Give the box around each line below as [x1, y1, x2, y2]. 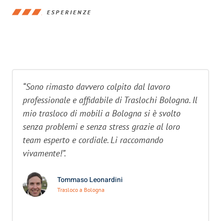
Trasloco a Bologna [57, 186, 105, 194]
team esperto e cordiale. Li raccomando [23, 134, 163, 146]
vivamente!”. [23, 147, 66, 159]
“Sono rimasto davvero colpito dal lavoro [23, 80, 170, 93]
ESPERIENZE [47, 8, 92, 16]
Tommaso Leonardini [57, 175, 123, 185]
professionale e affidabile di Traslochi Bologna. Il [23, 94, 197, 106]
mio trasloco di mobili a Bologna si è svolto [23, 107, 181, 119]
